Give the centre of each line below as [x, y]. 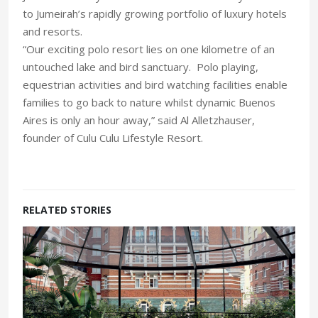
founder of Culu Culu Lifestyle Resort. [113, 137]
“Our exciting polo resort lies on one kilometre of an [149, 49]
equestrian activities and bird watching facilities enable [155, 84]
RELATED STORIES [67, 209]
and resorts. [53, 31]
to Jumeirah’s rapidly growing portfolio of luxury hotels [155, 13]
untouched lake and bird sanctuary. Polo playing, [141, 66]
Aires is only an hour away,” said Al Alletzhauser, [139, 120]
